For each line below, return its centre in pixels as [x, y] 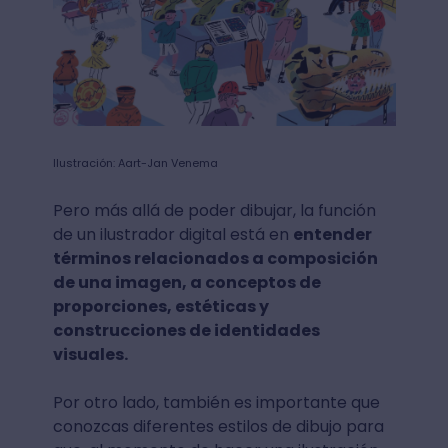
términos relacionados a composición [215, 259]
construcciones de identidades [186, 331]
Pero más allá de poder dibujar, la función [214, 211]
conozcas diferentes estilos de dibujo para [218, 427]
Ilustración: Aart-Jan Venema [135, 163]
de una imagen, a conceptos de [186, 283]
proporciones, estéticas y [160, 307]
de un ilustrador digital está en [172, 235]
